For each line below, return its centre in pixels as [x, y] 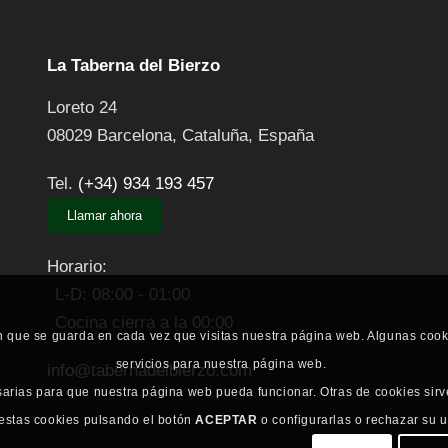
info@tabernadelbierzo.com [149, 371]
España [285, 136]
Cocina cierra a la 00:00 [143, 323]
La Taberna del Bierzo [133, 66]
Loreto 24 [81, 108]
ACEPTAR [226, 419]
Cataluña [214, 136]
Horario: [76, 267]
